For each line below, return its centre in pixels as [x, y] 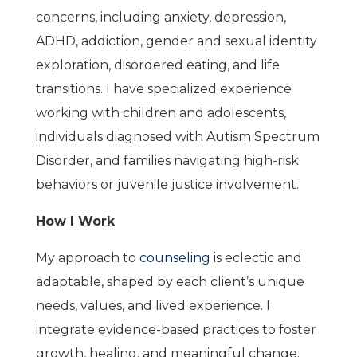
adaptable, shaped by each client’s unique [170, 282]
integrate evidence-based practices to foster [176, 330]
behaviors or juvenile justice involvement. [167, 184]
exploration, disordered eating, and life [157, 65]
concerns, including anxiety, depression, [161, 17]
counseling [175, 258]
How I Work [75, 221]
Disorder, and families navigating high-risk [167, 161]
